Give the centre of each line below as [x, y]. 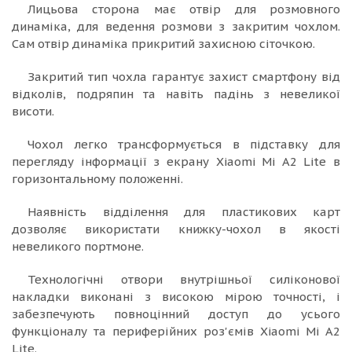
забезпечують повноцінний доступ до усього [176, 313]
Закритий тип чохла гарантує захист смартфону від [184, 76]
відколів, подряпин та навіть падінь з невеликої [176, 93]
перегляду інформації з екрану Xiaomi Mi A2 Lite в [176, 161]
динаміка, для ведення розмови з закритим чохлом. [176, 26]
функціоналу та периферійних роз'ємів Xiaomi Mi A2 [176, 331]
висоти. [33, 111]
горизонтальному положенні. [97, 178]
